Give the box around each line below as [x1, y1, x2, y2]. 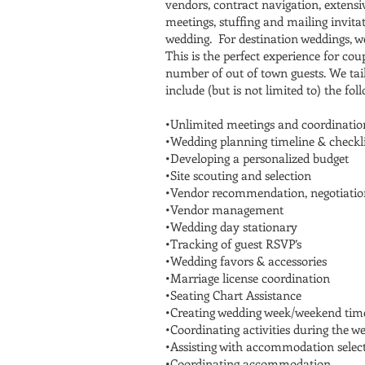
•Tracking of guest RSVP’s [165, 235, 301, 252]
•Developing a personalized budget [165, 150, 349, 166]
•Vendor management [165, 201, 284, 218]
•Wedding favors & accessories [165, 253, 327, 269]
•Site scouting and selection [165, 167, 311, 183]
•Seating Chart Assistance [165, 287, 301, 303]
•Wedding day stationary [165, 218, 297, 235]
